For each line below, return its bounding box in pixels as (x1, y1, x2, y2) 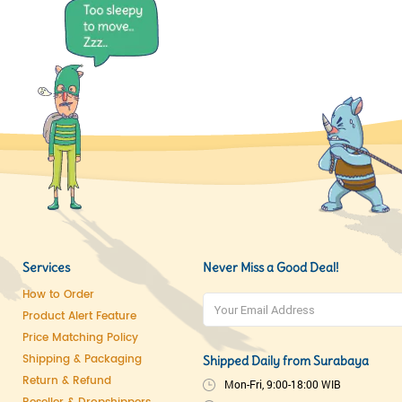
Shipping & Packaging (22, 351, 142, 368)
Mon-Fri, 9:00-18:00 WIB (224, 377, 341, 391)
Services (22, 259, 70, 275)
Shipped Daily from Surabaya (203, 353, 369, 369)
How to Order (22, 286, 94, 303)
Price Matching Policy (22, 329, 138, 346)
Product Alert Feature (22, 308, 136, 325)
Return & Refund (22, 372, 111, 389)
